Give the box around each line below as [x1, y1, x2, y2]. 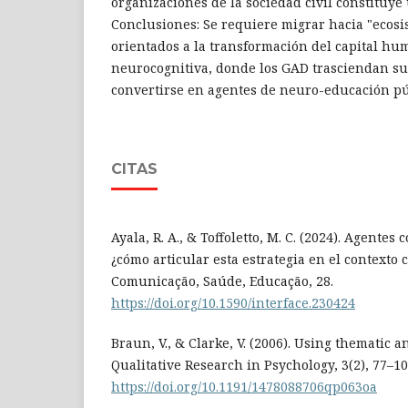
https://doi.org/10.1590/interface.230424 [111, 293, 355, 311]
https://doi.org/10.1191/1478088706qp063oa [111, 377, 377, 395]
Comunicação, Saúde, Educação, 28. [111, 271, 333, 290]
